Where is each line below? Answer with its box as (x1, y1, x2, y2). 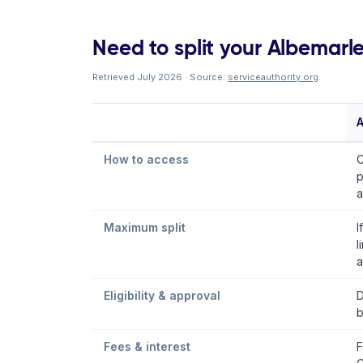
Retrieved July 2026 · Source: (92, 71, 228, 83)
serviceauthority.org (228, 71, 318, 83)
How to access (104, 152, 189, 166)
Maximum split (104, 220, 186, 234)
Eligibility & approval (104, 288, 220, 302)
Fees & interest (104, 340, 190, 353)
